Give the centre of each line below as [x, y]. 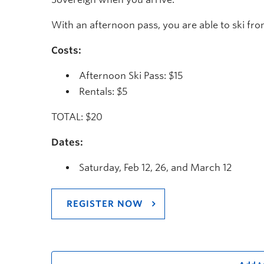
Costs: [66, 50]
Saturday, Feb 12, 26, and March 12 [155, 167]
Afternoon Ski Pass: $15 [131, 75]
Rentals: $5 [103, 91]
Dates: [67, 142]
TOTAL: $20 [77, 117]
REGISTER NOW [105, 204]
